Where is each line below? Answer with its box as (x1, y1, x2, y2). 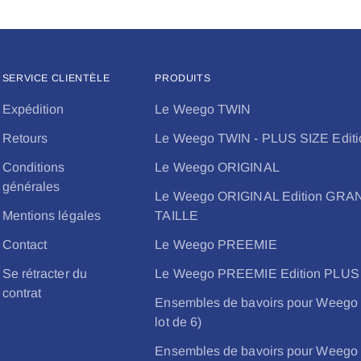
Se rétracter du (2, 267, 87, 280)
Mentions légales (2, 209, 101, 222)
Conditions (2, 160, 65, 174)
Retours (2, 131, 48, 145)
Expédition (2, 102, 64, 116)
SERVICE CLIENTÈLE (2, 73, 110, 84)
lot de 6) (155, 315, 202, 329)
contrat (2, 286, 42, 300)
